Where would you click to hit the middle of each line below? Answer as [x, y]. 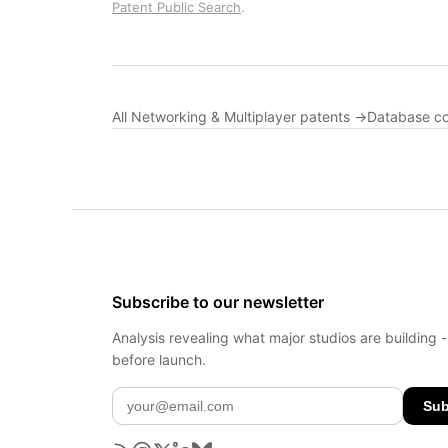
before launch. [159, 359]
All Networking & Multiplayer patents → [239, 116]
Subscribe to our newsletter [218, 302]
